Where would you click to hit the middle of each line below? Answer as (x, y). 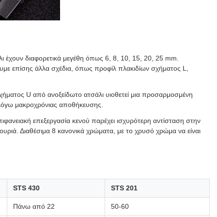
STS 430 (26, 188)
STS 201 (124, 188)
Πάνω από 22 (34, 206)
